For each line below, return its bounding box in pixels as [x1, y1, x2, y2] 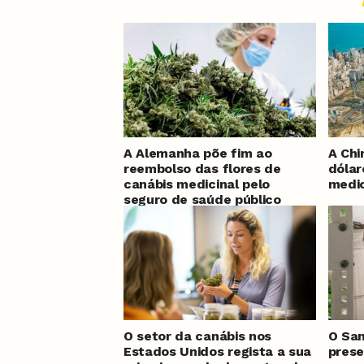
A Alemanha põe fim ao [123, 145, 272, 162]
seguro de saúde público [123, 192, 281, 208]
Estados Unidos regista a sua [123, 344, 312, 360]
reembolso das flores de [123, 161, 281, 177]
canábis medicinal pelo [123, 176, 270, 193]
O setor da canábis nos [123, 328, 271, 344]
